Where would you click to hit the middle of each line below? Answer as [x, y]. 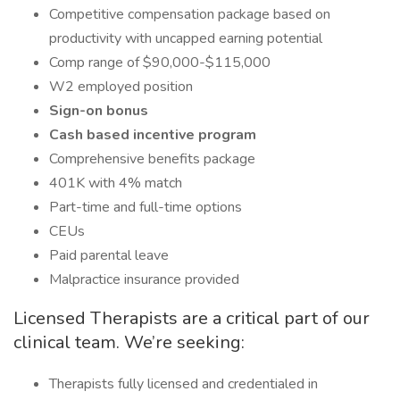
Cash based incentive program [153, 135]
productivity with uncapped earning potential [186, 38]
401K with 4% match [116, 183]
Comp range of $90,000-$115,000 [160, 62]
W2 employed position [121, 87]
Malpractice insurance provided [144, 279]
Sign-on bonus [99, 111]
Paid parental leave [109, 255]
